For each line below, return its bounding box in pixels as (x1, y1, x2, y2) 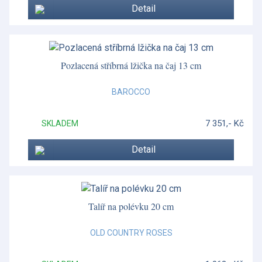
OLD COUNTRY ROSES (89, 227, 173, 237)
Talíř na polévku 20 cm (88, 199, 174, 212)
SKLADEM (41, 119, 78, 129)
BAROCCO (112, 87, 150, 97)
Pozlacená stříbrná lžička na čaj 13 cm (61, 59, 201, 72)
